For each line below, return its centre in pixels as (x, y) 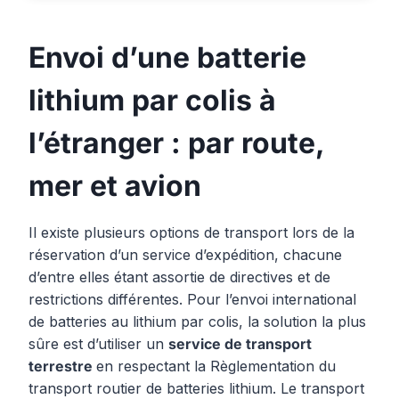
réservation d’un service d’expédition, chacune (185, 255)
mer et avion (115, 186)
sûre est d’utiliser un (98, 344)
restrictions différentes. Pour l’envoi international (192, 300)
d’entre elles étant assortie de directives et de (179, 277)
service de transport (240, 344)
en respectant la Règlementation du (216, 366)
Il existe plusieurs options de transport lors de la (191, 233)
